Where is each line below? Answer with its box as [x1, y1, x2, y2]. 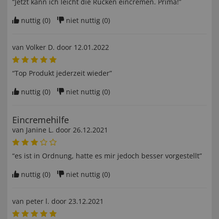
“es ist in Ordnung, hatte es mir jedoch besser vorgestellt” [12, 151, 202, 161]
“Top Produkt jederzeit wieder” [12, 68, 112, 78]
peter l [26, 197, 47, 206]
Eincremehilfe [12, 114, 69, 126]
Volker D [26, 43, 53, 52]
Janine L [26, 125, 52, 135]
